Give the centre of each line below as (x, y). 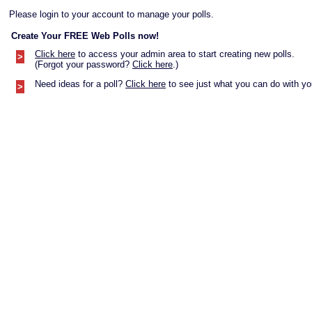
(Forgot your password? (84, 64)
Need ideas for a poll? (80, 84)
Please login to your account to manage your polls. (111, 14)
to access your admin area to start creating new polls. (185, 54)
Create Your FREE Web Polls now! (85, 36)
